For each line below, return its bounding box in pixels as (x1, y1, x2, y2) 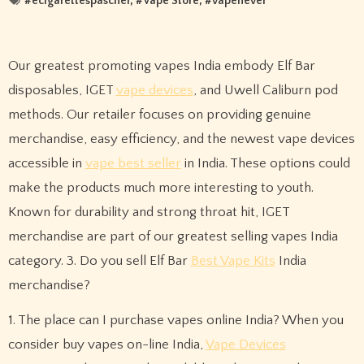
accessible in (7, 156, 85, 171)
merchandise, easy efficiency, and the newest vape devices (7, 132, 355, 147)
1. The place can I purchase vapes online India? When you (7, 312, 344, 327)
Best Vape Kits (190, 253, 275, 269)
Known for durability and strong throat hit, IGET (7, 205, 289, 220)
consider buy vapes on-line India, (7, 336, 206, 352)
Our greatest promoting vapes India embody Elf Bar (7, 58, 315, 74)
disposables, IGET (7, 83, 116, 98)
